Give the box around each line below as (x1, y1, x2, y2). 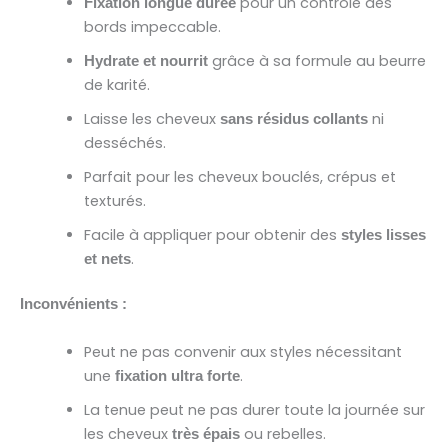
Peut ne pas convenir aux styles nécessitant (83, 341, 402, 362)
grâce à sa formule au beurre (211, 50, 426, 71)
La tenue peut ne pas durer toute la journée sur (83, 399, 425, 420)
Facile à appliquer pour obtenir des (83, 224, 341, 245)
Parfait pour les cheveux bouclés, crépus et (83, 166, 396, 187)
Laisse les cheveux (83, 108, 220, 129)
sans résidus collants (219, 110, 372, 127)
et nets (83, 250, 131, 267)
